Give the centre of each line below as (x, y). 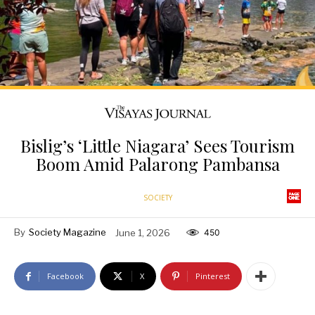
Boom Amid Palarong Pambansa (157, 164)
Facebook (65, 276)
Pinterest (213, 276)
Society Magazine (67, 232)
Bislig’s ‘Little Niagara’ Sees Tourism (157, 146)
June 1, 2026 (143, 232)
